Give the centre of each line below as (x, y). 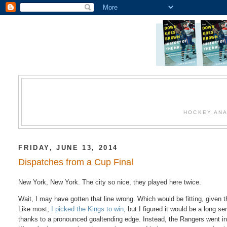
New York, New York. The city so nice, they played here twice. (110, 182)
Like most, (35, 209)
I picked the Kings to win (88, 209)
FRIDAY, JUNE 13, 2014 (68, 148)
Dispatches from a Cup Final (76, 162)
